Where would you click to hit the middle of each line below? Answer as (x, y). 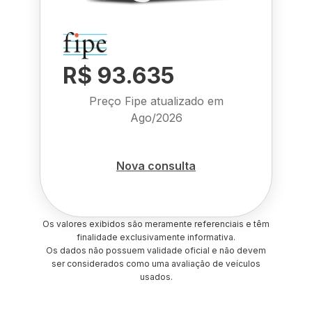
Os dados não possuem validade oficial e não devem (156, 250)
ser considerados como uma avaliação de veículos (156, 264)
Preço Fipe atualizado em (156, 101)
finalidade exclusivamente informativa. (156, 237)
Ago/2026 (156, 118)
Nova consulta (156, 165)
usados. (156, 277)
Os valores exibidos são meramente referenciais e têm (156, 224)
